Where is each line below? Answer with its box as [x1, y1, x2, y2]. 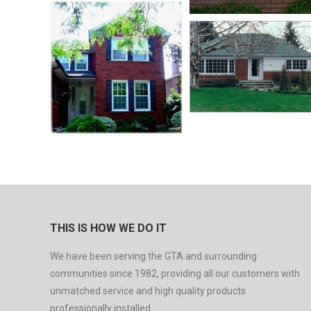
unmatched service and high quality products [50, 285, 246, 296]
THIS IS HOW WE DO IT [50, 221, 167, 235]
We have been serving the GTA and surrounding [50, 250, 257, 262]
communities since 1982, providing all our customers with [50, 267, 300, 279]
